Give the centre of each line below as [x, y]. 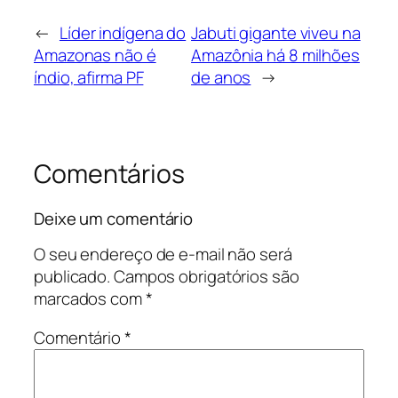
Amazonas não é [95, 56]
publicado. [72, 277]
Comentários [109, 174]
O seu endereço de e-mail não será [163, 255]
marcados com [90, 299]
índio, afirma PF [89, 78]
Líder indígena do [123, 33]
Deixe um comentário [114, 218]
